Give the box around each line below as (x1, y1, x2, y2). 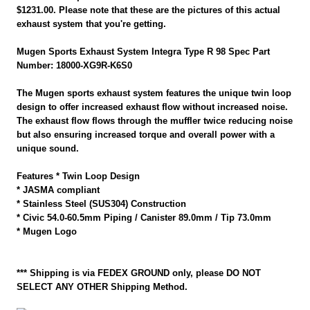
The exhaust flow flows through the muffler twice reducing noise (17, 116, 293, 127)
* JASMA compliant (17, 185, 100, 196)
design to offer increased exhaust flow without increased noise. (17, 102, 289, 113)
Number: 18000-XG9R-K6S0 (17, 60, 133, 71)
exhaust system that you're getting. (17, 19, 167, 30)
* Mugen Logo (17, 226, 77, 237)
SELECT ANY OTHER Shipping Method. (17, 282, 188, 293)
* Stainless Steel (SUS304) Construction (17, 199, 187, 210)
